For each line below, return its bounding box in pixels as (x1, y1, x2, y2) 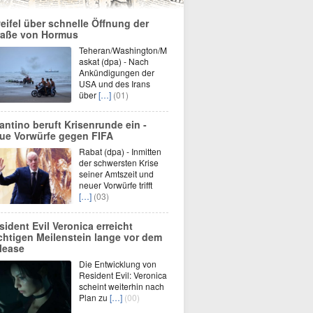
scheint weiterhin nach (79, 280, 164, 292)
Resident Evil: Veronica (79, 269, 167, 281)
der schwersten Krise (79, 156, 159, 168)
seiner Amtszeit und (79, 168, 154, 180)
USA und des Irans (79, 78, 150, 89)
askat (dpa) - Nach (79, 55, 149, 67)
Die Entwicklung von (79, 258, 156, 270)
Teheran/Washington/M (79, 44, 167, 56)
